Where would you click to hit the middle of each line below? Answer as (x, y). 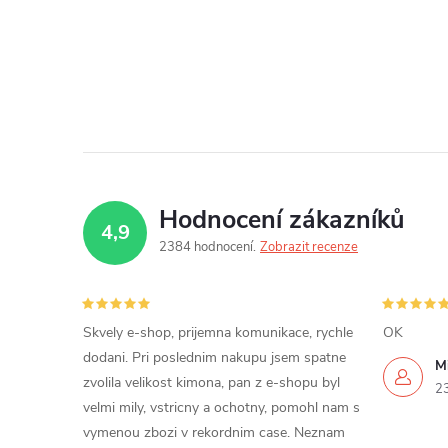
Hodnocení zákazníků (281, 219)
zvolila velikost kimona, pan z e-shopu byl (211, 382)
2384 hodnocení (207, 246)
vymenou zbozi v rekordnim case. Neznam (214, 432)
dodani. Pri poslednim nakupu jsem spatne (214, 357)
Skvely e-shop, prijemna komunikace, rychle (218, 332)
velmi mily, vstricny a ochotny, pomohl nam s (221, 407)
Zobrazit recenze (309, 246)
